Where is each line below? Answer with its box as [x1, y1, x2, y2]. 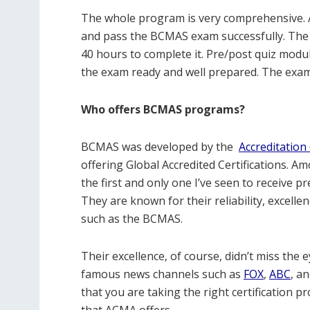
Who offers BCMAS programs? [81, 101, 245, 117]
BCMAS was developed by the [81, 138, 233, 154]
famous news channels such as [81, 266, 244, 282]
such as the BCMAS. [81, 210, 183, 226]
